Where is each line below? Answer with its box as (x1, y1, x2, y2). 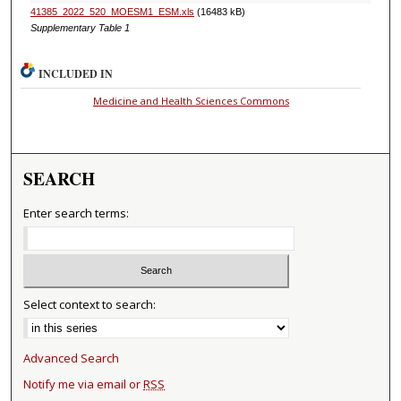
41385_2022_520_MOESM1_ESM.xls (30, 5, 194, 17)
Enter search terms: (23, 204, 130, 221)
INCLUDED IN (38, 65, 114, 81)
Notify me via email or (23, 376, 144, 393)
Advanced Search (23, 350, 120, 367)
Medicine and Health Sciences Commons (92, 93, 289, 107)
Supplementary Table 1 (30, 21, 130, 33)
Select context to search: (23, 296, 157, 313)
